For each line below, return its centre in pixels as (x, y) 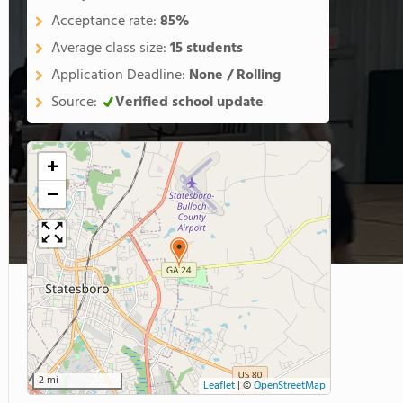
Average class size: (111, 49)
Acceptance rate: (106, 22)
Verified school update (189, 103)
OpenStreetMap (290, 386)
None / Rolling (235, 76)
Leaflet (219, 386)
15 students (206, 49)
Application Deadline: (120, 76)
